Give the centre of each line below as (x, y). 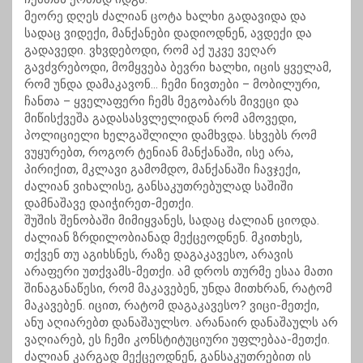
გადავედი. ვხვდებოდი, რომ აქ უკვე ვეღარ (150, 51)
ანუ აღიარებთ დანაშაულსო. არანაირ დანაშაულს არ (181, 323)
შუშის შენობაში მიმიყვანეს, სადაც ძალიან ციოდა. (172, 221)
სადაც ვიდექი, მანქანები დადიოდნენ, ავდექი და (168, 34)
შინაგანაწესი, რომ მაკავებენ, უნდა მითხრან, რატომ (178, 289)
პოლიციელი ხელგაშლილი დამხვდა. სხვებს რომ (171, 136)
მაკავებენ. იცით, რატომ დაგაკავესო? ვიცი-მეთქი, (172, 306)
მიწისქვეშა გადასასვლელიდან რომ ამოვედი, (160, 119)
